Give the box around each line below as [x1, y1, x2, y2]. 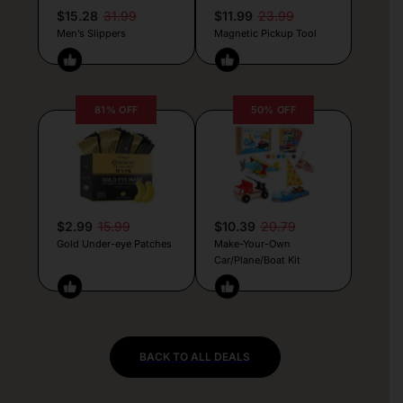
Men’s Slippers [56, 27, 126, 40]
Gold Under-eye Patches [56, 237, 172, 251]
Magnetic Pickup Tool [213, 27, 317, 40]
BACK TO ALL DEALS [139, 350, 250, 364]
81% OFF [94, 103, 139, 117]
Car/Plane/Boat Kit [213, 254, 300, 267]
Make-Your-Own [213, 237, 291, 251]
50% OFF [250, 103, 297, 117]
